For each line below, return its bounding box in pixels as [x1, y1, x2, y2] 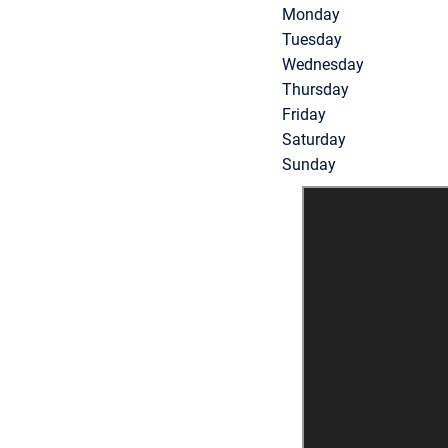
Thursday [282, 77, 349, 99]
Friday [282, 102, 326, 124]
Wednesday [282, 52, 364, 74]
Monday [282, 2, 340, 24]
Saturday [282, 127, 346, 149]
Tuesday [282, 27, 342, 49]
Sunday [282, 152, 336, 174]
